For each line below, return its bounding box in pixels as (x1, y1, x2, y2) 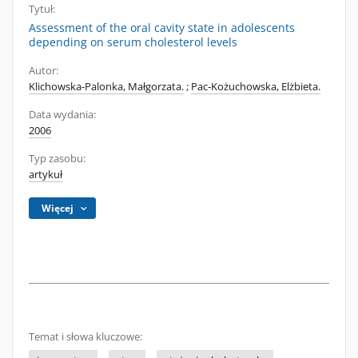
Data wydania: (29, 108, 96, 121)
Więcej (42, 201, 74, 215)
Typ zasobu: (29, 152, 86, 165)
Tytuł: (29, 2, 55, 16)
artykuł (29, 168, 62, 181)
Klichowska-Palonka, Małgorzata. (29, 80, 184, 93)
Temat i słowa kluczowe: (29, 330, 142, 344)
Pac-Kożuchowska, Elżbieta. (191, 80, 320, 93)
